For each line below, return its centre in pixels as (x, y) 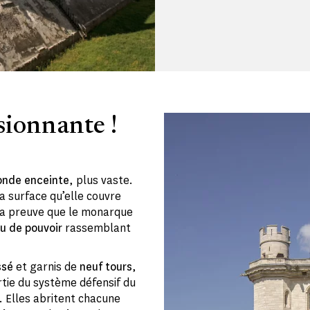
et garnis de (46, 266)
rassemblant (97, 228)
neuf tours (106, 266)
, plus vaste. (101, 180)
